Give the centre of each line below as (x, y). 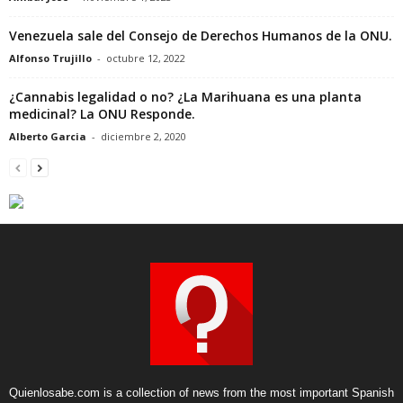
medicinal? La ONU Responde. (102, 113)
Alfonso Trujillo (50, 58)
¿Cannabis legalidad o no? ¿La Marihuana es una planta (185, 96)
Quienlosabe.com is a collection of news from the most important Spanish (201, 392)
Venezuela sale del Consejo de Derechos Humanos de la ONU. (201, 35)
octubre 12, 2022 (146, 58)
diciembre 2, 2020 (143, 136)
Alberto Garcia (48, 136)
